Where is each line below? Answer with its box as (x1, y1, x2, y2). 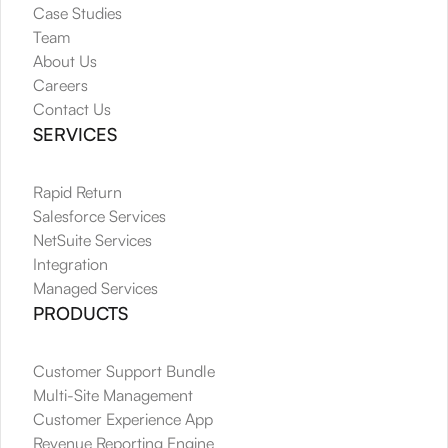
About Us (33, 50, 97, 71)
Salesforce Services (33, 205, 166, 226)
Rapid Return (33, 181, 122, 202)
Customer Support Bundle (33, 360, 215, 381)
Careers (33, 74, 88, 95)
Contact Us (33, 98, 111, 119)
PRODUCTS (33, 301, 128, 324)
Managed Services (33, 277, 158, 298)
